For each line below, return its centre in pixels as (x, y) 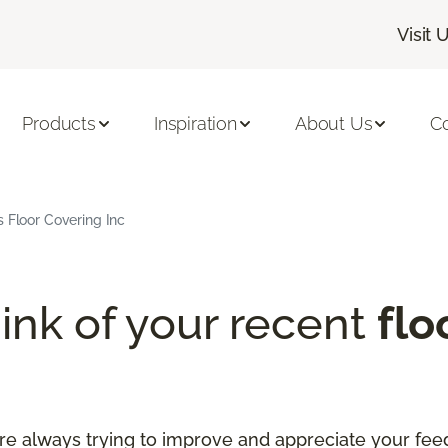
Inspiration (195, 124)
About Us (333, 124)
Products (59, 124)
